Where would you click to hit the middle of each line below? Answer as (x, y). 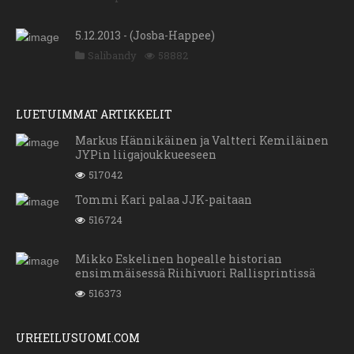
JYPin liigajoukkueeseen (146, 155)
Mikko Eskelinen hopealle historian (179, 259)
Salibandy (112, 56)
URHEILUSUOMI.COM (78, 338)
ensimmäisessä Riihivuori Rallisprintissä (195, 273)
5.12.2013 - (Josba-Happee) (145, 36)
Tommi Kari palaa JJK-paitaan (164, 200)
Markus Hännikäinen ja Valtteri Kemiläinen (202, 141)
